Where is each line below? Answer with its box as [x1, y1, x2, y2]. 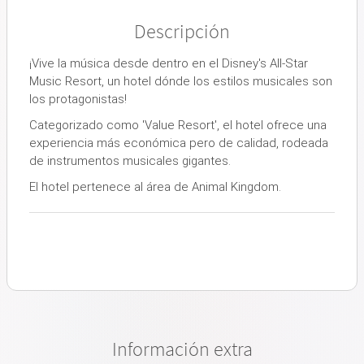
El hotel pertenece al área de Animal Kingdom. [29, 179, 281, 194]
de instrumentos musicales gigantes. [29, 153, 231, 168]
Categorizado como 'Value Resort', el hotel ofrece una [29, 117, 327, 132]
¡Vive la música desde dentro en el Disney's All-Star [29, 55, 308, 71]
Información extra [111, 336, 253, 362]
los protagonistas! [29, 91, 127, 106]
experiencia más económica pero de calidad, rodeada [29, 135, 328, 150]
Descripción [134, 18, 230, 44]
